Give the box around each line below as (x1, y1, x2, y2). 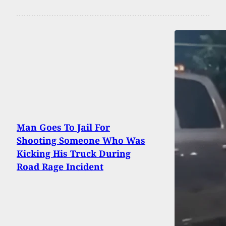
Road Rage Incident (17, 160, 103, 173)
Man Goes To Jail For (17, 121, 110, 133)
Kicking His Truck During (17, 147, 131, 159)
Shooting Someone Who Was (17, 134, 145, 146)
